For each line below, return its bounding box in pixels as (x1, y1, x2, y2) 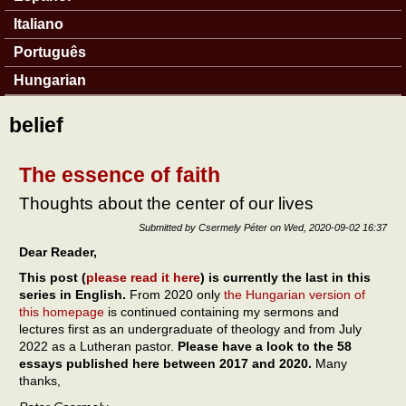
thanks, (19, 373, 61, 389)
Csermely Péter (198, 221, 267, 233)
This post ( (19, 270, 86, 285)
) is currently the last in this (200, 270, 371, 285)
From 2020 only (130, 287, 224, 303)
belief (9, 113, 63, 137)
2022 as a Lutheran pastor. (19, 339, 178, 354)
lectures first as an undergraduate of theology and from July (19, 322, 362, 337)
